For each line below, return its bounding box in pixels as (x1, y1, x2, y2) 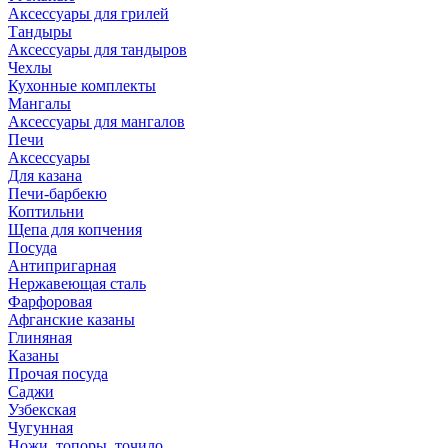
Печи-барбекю (8, 185, 107, 202)
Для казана (8, 167, 82, 184)
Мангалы (8, 95, 71, 112)
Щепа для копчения (8, 221, 142, 238)
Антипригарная (8, 257, 116, 274)
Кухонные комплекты (8, 77, 156, 94)
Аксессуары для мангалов (8, 113, 185, 130)
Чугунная (8, 419, 73, 436)
